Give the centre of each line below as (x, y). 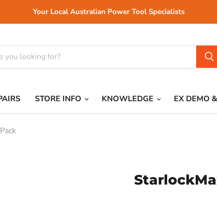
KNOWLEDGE (129, 99)
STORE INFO (59, 99)
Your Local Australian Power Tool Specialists (108, 12)
